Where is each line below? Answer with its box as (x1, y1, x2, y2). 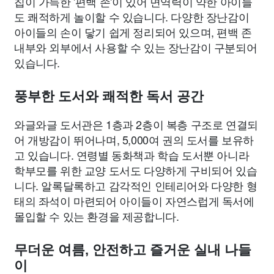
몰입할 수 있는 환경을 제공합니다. (14, 208, 179, 224)
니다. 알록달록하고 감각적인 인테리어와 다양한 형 (14, 177, 257, 194)
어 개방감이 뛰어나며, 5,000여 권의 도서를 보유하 (14, 131, 254, 148)
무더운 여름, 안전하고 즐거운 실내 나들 (14, 242, 251, 258)
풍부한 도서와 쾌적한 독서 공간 (14, 89, 204, 105)
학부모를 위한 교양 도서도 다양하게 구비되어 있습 (14, 162, 257, 179)
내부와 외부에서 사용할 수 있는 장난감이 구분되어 (14, 39, 257, 56)
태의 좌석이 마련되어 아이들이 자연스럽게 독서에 (14, 193, 254, 209)
